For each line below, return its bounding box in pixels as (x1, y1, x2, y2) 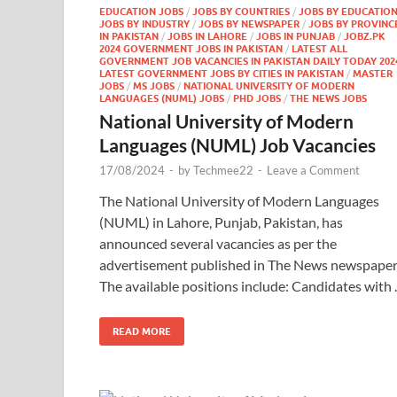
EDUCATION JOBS (99, 5, 183, 18)
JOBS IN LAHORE (167, 30, 247, 43)
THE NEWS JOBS (290, 92, 367, 105)
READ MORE (113, 325, 171, 338)
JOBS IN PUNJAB (256, 30, 335, 43)
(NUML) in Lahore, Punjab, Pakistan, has (99, 214, 343, 230)
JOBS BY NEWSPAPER (198, 18, 300, 30)
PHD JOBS (233, 92, 281, 105)
